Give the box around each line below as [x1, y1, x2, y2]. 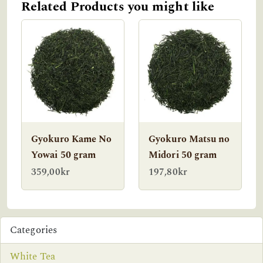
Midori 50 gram [149, 148, 217, 163]
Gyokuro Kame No [31, 132, 112, 147]
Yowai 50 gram [31, 148, 96, 163]
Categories [10, 222, 57, 238]
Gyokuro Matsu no [149, 132, 230, 147]
